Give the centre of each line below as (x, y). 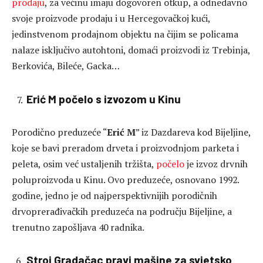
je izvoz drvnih (216, 163)
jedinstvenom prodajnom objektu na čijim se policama (125, 34)
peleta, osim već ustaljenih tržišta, (84, 163)
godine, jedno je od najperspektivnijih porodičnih (114, 195)
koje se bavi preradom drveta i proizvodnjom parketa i (125, 148)
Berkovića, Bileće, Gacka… (66, 66)
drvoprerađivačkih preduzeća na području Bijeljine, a (122, 211)
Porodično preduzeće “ (59, 132)
